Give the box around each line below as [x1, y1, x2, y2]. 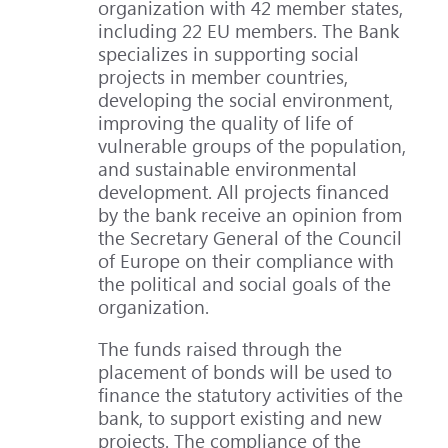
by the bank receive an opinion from [98, 201, 403, 227]
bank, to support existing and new [98, 404, 383, 430]
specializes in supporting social [98, 40, 360, 66]
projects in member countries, [98, 63, 349, 89]
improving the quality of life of [98, 109, 354, 135]
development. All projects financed [98, 178, 390, 204]
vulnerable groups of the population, [98, 132, 407, 158]
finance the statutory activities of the [98, 381, 404, 407]
